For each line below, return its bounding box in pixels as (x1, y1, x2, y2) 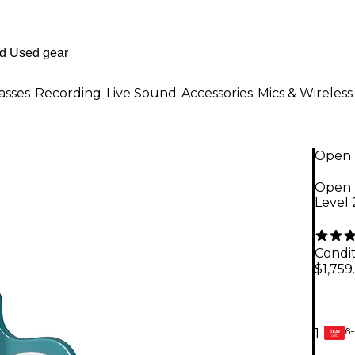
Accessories (181, 85, 253, 101)
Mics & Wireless (258, 85, 353, 101)
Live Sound (106, 85, 177, 101)
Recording (35, 85, 101, 101)
